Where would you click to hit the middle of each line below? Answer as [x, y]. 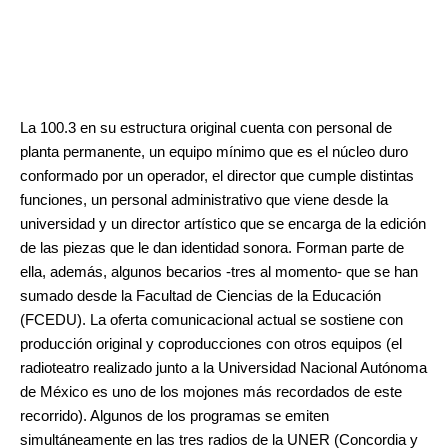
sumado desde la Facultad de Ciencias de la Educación [200, 295]
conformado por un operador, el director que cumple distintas [217, 175]
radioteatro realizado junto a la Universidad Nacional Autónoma [223, 367]
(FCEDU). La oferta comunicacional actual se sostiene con [211, 319]
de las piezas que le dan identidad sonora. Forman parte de [212, 247]
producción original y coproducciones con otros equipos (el [211, 343]
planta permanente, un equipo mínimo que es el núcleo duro [214, 151]
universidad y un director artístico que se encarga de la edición [223, 223]
